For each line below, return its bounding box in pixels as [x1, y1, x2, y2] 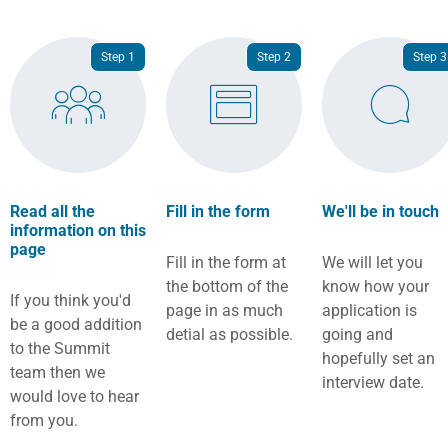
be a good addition [10, 314, 142, 334]
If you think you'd [10, 290, 131, 310]
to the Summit [10, 338, 110, 358]
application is [322, 300, 417, 320]
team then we [10, 362, 105, 382]
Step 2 [257, 49, 291, 64]
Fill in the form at [166, 252, 286, 272]
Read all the [10, 201, 95, 221]
